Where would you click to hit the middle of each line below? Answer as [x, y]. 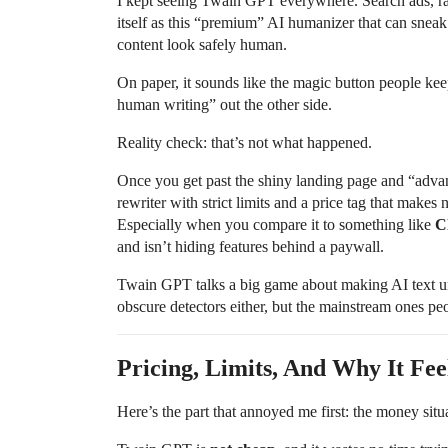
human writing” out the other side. [224, 105]
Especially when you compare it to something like [276, 225]
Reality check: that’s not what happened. [244, 143]
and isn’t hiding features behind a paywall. [250, 247]
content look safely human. [202, 45]
